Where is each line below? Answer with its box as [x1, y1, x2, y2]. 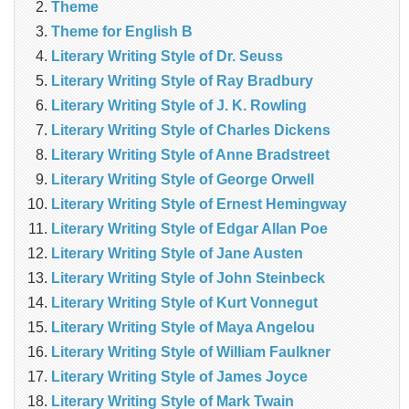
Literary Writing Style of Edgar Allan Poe [51, 220, 328, 236]
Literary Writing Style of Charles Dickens [51, 121, 330, 138]
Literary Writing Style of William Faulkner [51, 343, 330, 360]
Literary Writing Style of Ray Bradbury [51, 72, 313, 89]
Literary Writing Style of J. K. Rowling [51, 97, 307, 113]
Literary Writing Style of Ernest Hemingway [51, 195, 347, 212]
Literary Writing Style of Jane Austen [51, 245, 303, 261]
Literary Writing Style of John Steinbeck [51, 269, 325, 286]
